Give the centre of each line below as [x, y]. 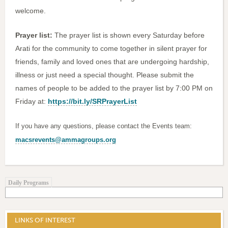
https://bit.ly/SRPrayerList [92, 102]
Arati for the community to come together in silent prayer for [111, 49]
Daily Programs [28, 183]
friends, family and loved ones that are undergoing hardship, [112, 62]
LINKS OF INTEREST [45, 220]
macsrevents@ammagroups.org [66, 140]
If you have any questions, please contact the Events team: [104, 126]
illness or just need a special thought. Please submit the [105, 75]
